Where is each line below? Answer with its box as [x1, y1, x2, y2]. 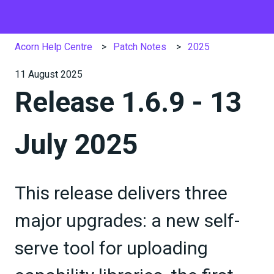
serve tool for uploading [15, 237, 208, 259]
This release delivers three [15, 182, 228, 204]
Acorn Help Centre [15, 40, 92, 53]
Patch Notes [113, 40, 167, 53]
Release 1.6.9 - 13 [15, 85, 242, 119]
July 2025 [15, 127, 138, 161]
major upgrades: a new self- [15, 210, 240, 232]
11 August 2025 [15, 68, 83, 80]
